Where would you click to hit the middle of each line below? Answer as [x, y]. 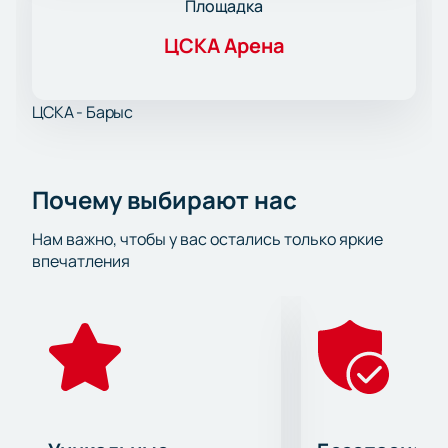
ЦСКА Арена [224, 46]
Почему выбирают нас [164, 200]
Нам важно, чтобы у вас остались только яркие [207, 239]
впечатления [81, 261]
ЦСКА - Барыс [83, 112]
